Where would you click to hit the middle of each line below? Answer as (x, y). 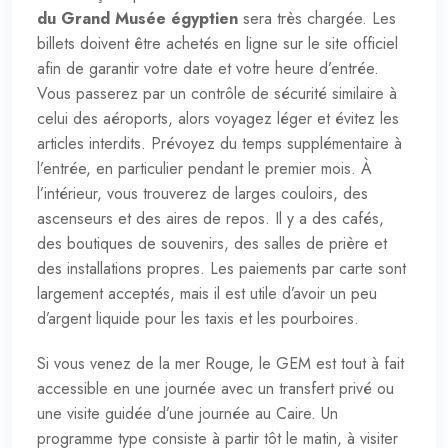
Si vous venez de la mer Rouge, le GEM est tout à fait (220, 363)
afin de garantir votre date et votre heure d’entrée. (208, 68)
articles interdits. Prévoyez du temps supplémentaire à (219, 143)
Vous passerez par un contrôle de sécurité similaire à (217, 93)
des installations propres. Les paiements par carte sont (221, 268)
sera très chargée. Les (317, 18)
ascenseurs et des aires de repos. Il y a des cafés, (210, 218)
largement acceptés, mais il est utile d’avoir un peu (207, 293)
